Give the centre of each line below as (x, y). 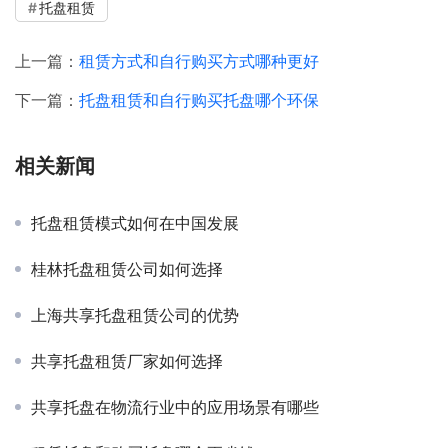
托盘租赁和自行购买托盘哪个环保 (199, 99)
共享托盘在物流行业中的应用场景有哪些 (175, 406)
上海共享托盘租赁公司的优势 (135, 314)
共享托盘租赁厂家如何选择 (127, 360)
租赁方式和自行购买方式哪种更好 (199, 60)
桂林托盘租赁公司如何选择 (127, 268)
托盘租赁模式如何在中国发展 (135, 222)
